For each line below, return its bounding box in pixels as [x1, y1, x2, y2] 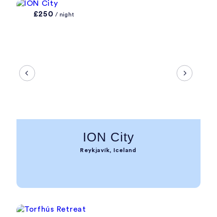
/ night [53, 12, 75, 17]
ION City [82, 130, 134, 144]
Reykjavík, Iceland [80, 147, 137, 153]
